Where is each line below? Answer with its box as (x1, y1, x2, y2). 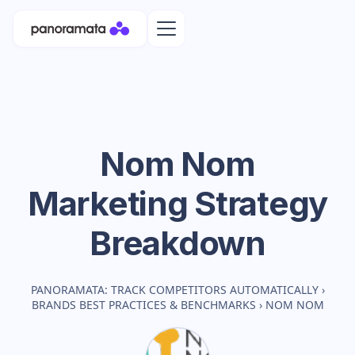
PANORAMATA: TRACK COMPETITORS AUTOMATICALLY (30, 282, 319, 297)
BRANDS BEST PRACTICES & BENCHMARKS (31, 297, 256, 312)
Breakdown (90, 223, 265, 263)
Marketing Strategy (27, 183, 328, 223)
